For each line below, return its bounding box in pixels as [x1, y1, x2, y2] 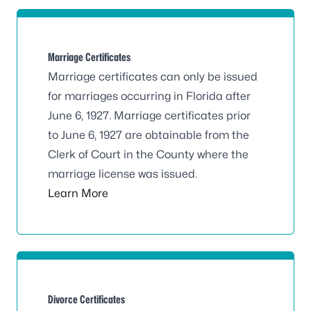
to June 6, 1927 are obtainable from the [48, 128, 249, 142]
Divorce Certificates [48, 293, 125, 306]
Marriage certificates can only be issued [48, 70, 258, 83]
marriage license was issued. [48, 167, 197, 180]
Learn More [48, 187, 108, 200]
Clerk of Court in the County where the [48, 148, 249, 161]
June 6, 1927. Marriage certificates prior [48, 109, 251, 122]
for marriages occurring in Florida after [48, 90, 251, 103]
